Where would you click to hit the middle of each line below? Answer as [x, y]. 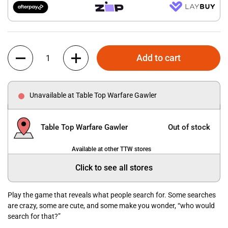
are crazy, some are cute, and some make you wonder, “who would [111, 206]
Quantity [21, 50]
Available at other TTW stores [111, 149]
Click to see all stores [114, 168]
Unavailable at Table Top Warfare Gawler [93, 95]
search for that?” [34, 217]
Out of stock [189, 127]
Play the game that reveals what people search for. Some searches [112, 195]
